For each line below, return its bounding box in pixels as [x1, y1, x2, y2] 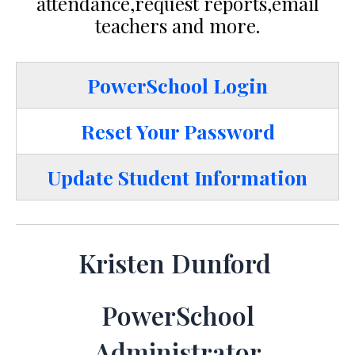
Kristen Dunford [78, 245, 277, 280]
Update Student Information [48, 163, 307, 190]
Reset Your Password [80, 117, 275, 144]
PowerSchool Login [87, 71, 268, 98]
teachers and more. [95, 12, 260, 38]
